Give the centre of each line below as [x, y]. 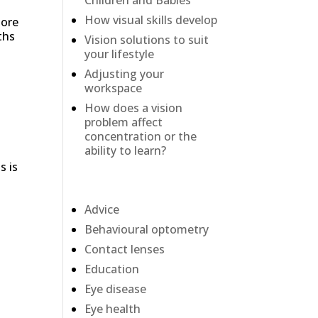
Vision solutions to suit [147, 40]
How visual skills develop [151, 20]
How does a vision [134, 108]
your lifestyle [120, 54]
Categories [121, 187]
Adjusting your [125, 74]
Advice [102, 210]
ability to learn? [126, 151]
